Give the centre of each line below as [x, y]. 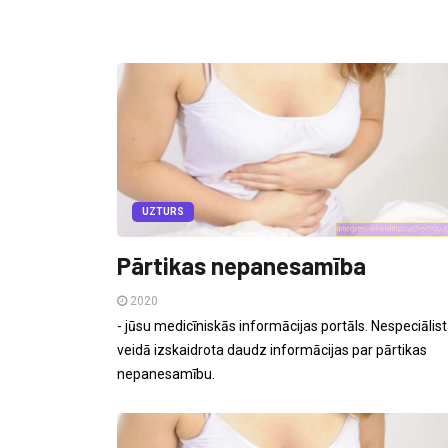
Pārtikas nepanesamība [241, 265]
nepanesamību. [166, 373]
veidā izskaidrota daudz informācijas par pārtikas [272, 349]
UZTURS [163, 211]
